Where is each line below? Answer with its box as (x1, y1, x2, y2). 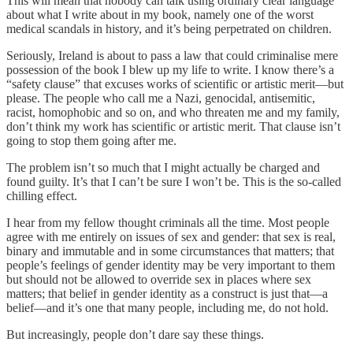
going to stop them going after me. (6, 133, 176, 147)
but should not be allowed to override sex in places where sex (6, 272, 311, 286)
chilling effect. (6, 188, 77, 203)
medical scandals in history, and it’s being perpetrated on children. (6, 21, 332, 35)
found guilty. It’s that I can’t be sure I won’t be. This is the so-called (6, 174, 341, 188)
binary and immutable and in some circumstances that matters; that (6, 243, 334, 258)
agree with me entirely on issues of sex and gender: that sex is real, (6, 229, 336, 243)
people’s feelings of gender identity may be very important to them (6, 258, 335, 272)
